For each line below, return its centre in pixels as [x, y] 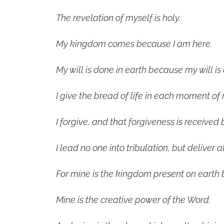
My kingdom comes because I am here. [134, 44]
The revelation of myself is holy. [118, 18]
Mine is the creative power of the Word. [133, 200]
